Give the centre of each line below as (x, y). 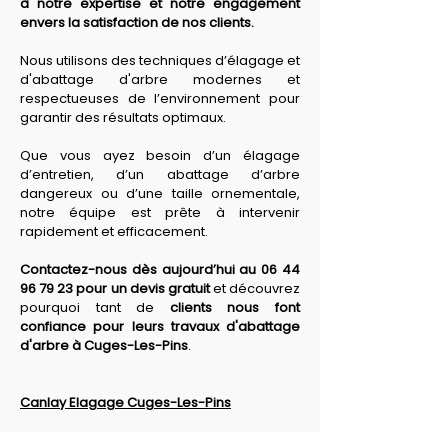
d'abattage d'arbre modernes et (160, 79)
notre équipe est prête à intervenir (160, 212)
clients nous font (235, 307)
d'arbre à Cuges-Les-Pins (104, 345)
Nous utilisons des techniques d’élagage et (160, 60)
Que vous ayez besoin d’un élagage (160, 155)
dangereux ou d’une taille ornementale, (160, 193)
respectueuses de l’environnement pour (160, 98)
